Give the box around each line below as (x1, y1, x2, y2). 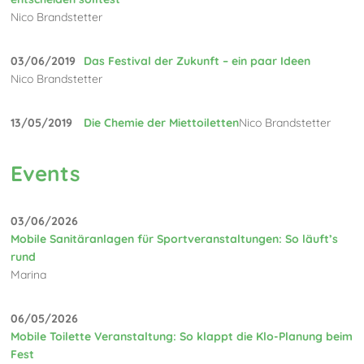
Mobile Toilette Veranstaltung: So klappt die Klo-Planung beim (11, 329, 353, 344)
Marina (11, 267, 47, 283)
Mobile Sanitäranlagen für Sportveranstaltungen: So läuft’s (11, 232, 339, 247)
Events (11, 159, 81, 187)
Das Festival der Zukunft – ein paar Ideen (84, 54, 311, 69)
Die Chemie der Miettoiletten (84, 115, 240, 131)
